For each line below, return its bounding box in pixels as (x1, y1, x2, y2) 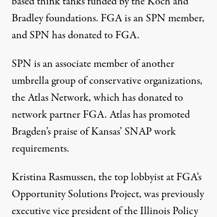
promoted (149, 107, 190, 123)
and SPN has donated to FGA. (12, 28, 139, 44)
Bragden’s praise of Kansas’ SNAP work (12, 124, 176, 140)
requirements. (12, 141, 69, 157)
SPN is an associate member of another (12, 56, 174, 72)
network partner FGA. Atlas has (12, 107, 149, 123)
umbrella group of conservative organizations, (12, 73, 202, 89)
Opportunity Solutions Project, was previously (12, 186, 204, 202)
